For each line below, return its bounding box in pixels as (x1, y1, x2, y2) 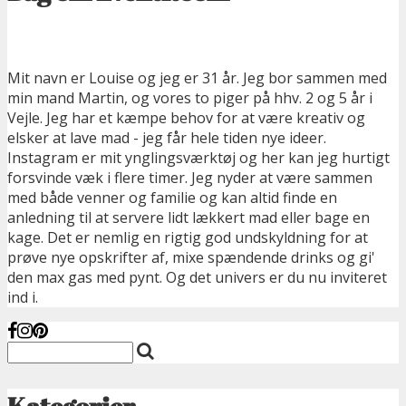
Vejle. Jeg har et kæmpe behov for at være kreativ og (7, 108, 365, 129)
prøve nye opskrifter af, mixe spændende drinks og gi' (7, 247, 375, 268)
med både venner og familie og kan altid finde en (7, 188, 337, 208)
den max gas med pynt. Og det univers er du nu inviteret (7, 267, 387, 288)
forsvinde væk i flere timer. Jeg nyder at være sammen (7, 168, 372, 188)
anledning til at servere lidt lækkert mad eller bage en (7, 208, 370, 228)
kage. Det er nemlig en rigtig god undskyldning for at (7, 227, 368, 248)
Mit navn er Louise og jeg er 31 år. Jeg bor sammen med (7, 68, 387, 89)
